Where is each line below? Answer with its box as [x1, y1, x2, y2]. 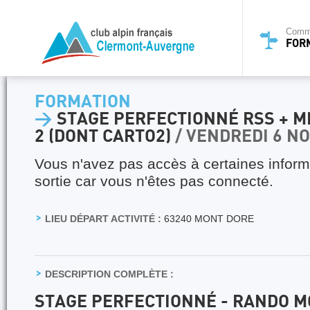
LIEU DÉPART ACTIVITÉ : [45, 213, 161, 224]
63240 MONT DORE [161, 213, 254, 224]
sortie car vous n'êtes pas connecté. [35, 173, 273, 190]
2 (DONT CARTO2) [35, 127, 175, 146]
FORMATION [35, 93, 131, 111]
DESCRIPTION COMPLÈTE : [45, 268, 174, 280]
